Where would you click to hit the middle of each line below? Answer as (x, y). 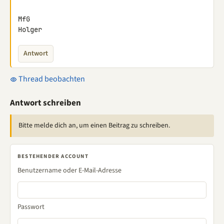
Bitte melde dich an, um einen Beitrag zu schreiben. (94, 125)
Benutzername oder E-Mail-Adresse (69, 170)
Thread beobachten (51, 79)
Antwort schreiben (45, 103)
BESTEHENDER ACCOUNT (53, 156)
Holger (30, 29)
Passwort (31, 207)
